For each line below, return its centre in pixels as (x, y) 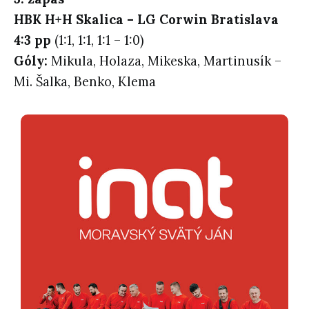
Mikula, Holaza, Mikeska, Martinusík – (165, 61)
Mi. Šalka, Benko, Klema (85, 81)
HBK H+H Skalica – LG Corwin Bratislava (146, 19)
